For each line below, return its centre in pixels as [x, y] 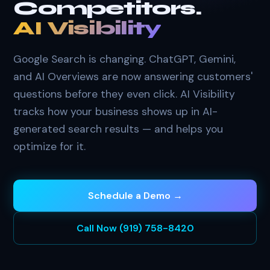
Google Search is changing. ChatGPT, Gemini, [125, 59]
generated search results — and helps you [118, 129]
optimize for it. [50, 146]
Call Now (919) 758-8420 [135, 228]
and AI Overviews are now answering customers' [133, 76]
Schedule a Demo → [135, 195]
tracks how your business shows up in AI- [116, 111]
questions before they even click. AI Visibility [124, 94]
